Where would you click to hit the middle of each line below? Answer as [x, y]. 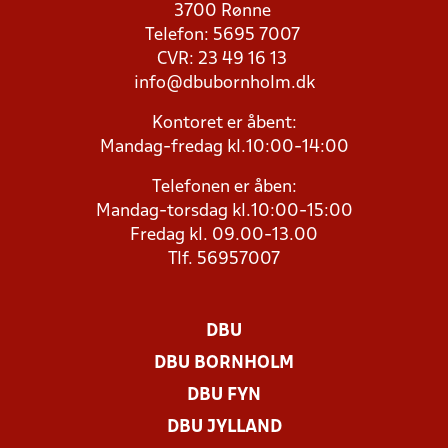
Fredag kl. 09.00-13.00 [224, 235]
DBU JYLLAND [224, 427]
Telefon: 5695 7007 [224, 35]
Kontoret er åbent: [224, 123]
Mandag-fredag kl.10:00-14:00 [224, 147]
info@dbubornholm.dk [224, 83]
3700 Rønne [224, 11]
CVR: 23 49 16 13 [224, 59]
